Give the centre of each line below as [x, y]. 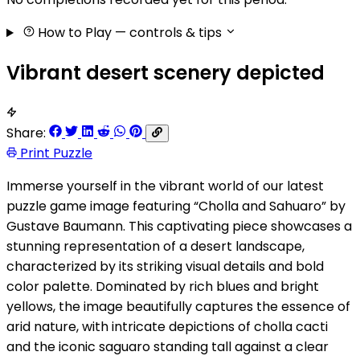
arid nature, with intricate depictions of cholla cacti [167, 326]
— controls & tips [168, 33]
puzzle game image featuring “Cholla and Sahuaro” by [176, 206]
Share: [26, 133]
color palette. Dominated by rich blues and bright [163, 286]
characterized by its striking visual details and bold [165, 266]
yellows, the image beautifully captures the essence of [178, 306]
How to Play [74, 33]
